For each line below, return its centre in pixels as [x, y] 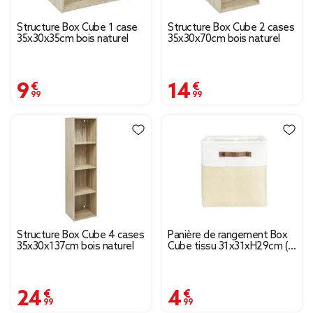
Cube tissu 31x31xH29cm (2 [231, 247]
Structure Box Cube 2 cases [231, 28]
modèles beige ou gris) [219, 258]
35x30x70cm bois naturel [224, 39]
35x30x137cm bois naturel [75, 247]
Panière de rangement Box [227, 236]
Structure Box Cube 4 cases [80, 236]
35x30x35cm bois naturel [73, 39]
